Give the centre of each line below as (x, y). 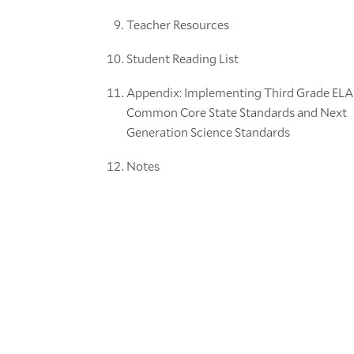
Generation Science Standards (208, 132)
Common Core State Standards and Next (237, 112)
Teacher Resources (178, 24)
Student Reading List (183, 58)
